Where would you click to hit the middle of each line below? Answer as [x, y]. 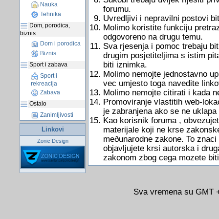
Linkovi [53, 129]
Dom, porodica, [49, 26]
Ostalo [37, 104]
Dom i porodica [60, 44]
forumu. [117, 9]
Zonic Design [53, 141]
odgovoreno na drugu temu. [153, 37]
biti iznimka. [125, 65]
